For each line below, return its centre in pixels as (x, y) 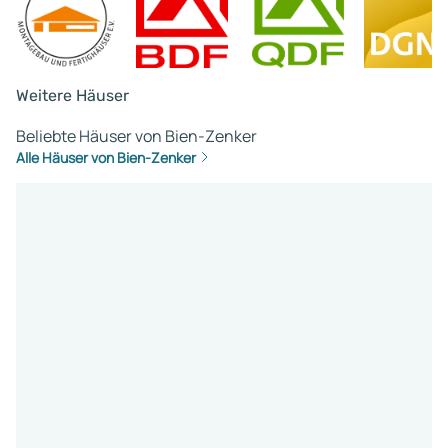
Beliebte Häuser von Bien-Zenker (136, 135)
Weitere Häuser (72, 95)
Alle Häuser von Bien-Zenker (106, 157)
